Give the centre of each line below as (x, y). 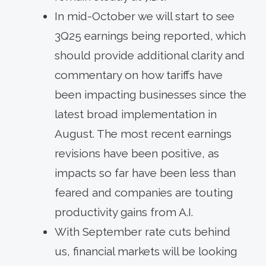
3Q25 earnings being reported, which (150, 35)
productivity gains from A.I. (124, 212)
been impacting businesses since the (151, 94)
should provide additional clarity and (150, 55)
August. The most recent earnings (143, 133)
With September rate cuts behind (142, 231)
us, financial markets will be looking (146, 251)
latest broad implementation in (136, 114)
